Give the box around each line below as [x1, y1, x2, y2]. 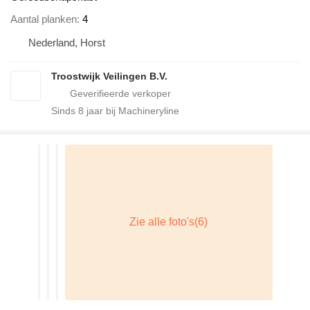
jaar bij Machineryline [84, 104, 179, 116]
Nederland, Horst [28, 36, 105, 48]
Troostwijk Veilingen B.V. [51, 70, 167, 82]
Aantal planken [10, 12, 77, 25]
